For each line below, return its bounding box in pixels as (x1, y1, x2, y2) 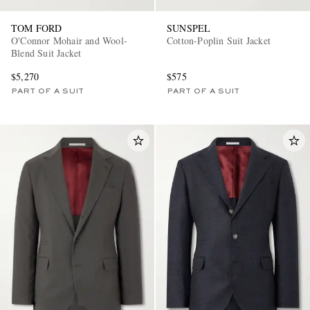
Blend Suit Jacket (11, 46, 82, 60)
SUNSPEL (167, 21, 211, 35)
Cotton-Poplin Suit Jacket (167, 33, 271, 47)
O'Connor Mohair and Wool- (11, 33, 127, 47)
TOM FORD (11, 21, 62, 35)
